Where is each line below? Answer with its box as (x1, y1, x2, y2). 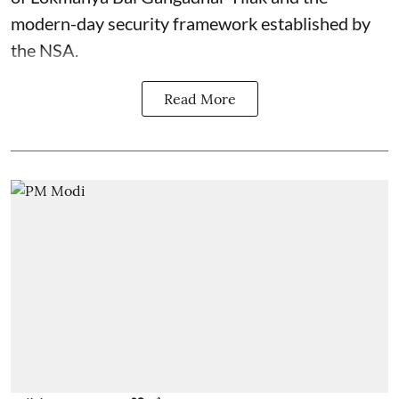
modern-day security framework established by (11, 12, 370, 34)
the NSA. (11, 39, 78, 61)
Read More (163, 90, 236, 108)
